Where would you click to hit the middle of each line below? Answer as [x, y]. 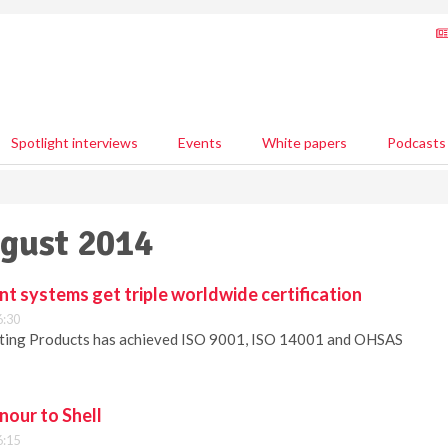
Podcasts [416, 142]
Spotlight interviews [74, 142]
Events [200, 142]
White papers [304, 142]
